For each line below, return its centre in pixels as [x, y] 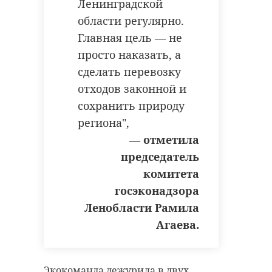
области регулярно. [131, 20]
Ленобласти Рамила [142, 207]
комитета [171, 173]
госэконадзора [157, 190]
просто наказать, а [129, 54]
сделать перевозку [129, 71]
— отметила [164, 139]
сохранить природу [131, 105]
